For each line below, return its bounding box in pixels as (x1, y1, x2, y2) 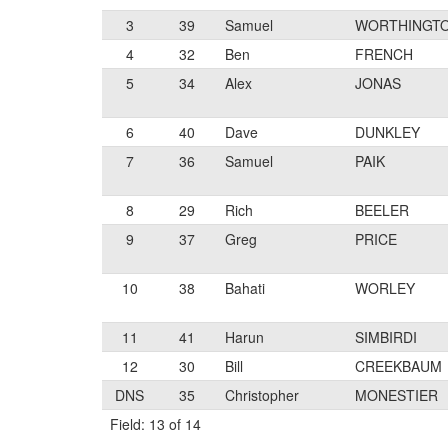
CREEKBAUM (355, 356, 442, 376)
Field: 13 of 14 (110, 414, 201, 434)
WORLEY (355, 278, 415, 298)
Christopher (225, 385, 299, 405)
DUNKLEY (355, 122, 420, 142)
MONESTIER (355, 385, 438, 405)
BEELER (355, 200, 409, 220)
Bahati (225, 278, 265, 298)
